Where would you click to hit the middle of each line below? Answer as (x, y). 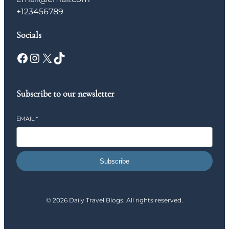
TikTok (56, 57)
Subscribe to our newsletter (65, 94)
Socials (29, 35)
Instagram (35, 57)
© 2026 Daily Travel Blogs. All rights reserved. (114, 200)
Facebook (19, 57)
